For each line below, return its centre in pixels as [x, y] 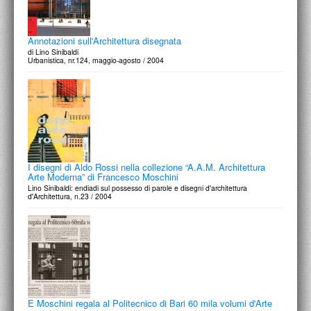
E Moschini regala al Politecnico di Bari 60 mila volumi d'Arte [150, 303]
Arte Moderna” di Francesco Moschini [103, 177]
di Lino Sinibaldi [53, 52]
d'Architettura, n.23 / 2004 [70, 196]
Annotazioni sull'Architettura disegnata [104, 41]
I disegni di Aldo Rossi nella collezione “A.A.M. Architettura [146, 167]
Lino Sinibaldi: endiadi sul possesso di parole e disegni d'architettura [137, 188]
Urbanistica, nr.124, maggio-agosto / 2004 [96, 60]
